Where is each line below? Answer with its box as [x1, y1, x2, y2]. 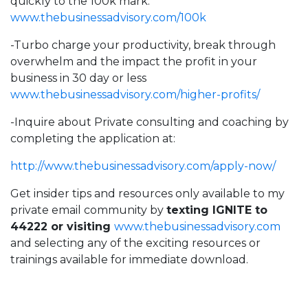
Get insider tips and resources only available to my [10, 187, 285, 201]
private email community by [10, 203, 166, 217]
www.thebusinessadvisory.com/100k [10, 11, 206, 25]
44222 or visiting [10, 220, 114, 234]
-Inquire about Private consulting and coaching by [10, 115, 289, 129]
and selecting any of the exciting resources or [10, 236, 261, 250]
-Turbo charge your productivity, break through [10, 38, 276, 52]
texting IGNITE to [166, 203, 267, 217]
